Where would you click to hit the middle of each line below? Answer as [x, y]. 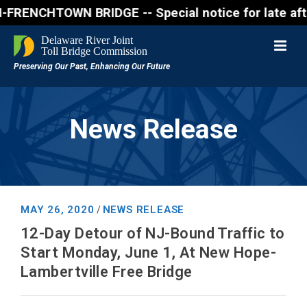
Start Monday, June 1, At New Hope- [148, 253]
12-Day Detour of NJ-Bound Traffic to [153, 233]
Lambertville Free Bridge [107, 272]
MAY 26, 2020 [58, 210]
